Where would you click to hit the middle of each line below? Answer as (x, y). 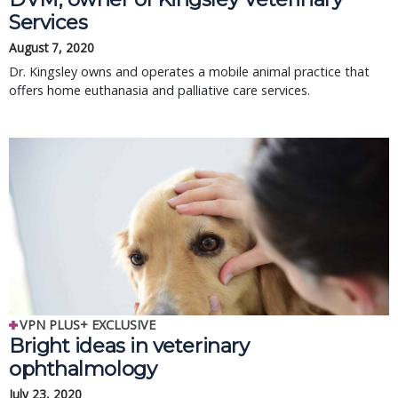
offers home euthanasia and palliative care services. (159, 90)
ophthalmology (83, 369)
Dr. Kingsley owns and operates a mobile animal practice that (189, 72)
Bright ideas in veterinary (129, 346)
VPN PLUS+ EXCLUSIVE (88, 325)
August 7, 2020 (52, 48)
